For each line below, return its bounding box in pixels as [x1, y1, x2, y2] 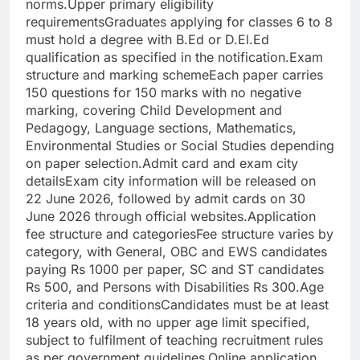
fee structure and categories [26, 226, 196, 243]
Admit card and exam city [142, 155, 298, 172]
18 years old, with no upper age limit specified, [26, 314, 310, 331]
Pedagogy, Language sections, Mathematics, [26, 120, 297, 137]
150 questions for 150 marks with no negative [26, 84, 301, 101]
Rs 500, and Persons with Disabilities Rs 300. [26, 279, 300, 296]
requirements [26, 14, 104, 31]
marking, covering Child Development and [26, 102, 282, 119]
